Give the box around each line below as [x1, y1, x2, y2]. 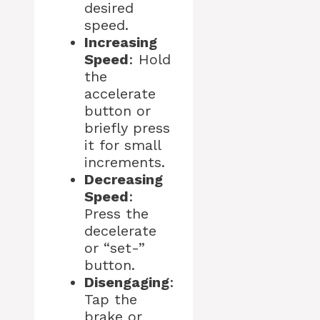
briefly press [84, 119, 170, 137]
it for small [84, 136, 161, 154]
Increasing [84, 34, 157, 51]
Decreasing [84, 171, 163, 189]
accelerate [84, 85, 156, 103]
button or [84, 102, 151, 120]
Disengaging [84, 274, 169, 291]
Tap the [84, 291, 137, 309]
